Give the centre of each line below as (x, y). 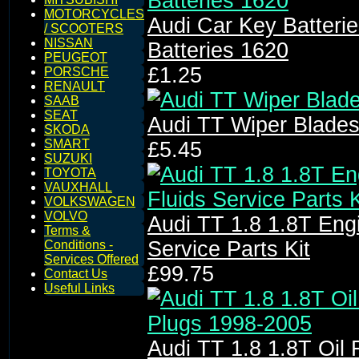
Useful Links (79, 288)
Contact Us (76, 274)
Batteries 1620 (218, 51)
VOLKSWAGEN (90, 202)
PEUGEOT (76, 57)
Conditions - (79, 245)
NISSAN (69, 43)
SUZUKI (68, 158)
